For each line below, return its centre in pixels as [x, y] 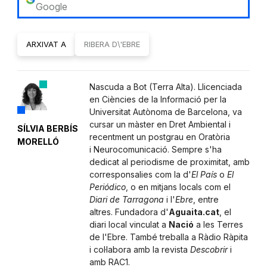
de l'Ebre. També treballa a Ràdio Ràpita [168, 237]
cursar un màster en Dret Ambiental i [160, 125]
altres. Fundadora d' [129, 212]
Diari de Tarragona [126, 200]
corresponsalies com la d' [140, 175]
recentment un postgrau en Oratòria [159, 137]
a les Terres [218, 225]
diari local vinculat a [129, 225]
